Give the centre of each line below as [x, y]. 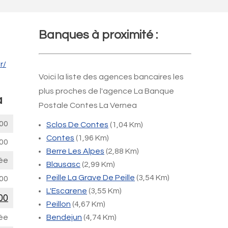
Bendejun [64, 217]
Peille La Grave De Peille [91, 178]
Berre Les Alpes [75, 151]
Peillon [59, 204]
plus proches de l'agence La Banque [106, 91]
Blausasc [63, 164]
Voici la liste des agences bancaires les [111, 77]
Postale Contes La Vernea [88, 105]
